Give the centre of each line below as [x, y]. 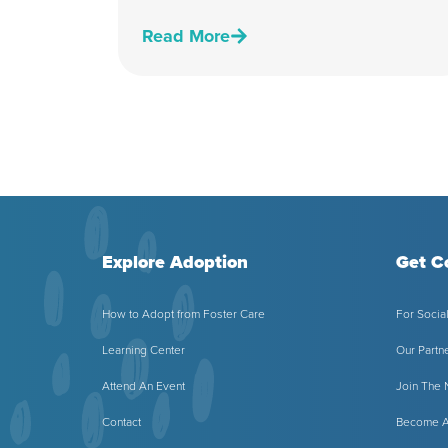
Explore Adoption [175, 262]
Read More [186, 36]
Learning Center [143, 350]
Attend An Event [143, 386]
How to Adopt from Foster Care [183, 314]
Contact [121, 422]
